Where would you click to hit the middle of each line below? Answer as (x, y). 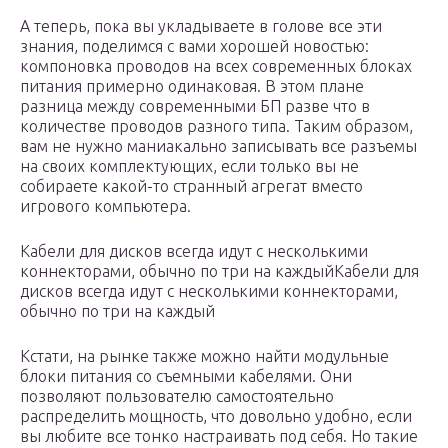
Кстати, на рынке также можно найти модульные (204, 356)
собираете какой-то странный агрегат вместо (191, 186)
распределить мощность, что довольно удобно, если (216, 416)
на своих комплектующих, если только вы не (189, 166)
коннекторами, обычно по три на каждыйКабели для (219, 271)
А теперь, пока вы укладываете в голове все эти (201, 26)
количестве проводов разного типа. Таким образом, (216, 126)
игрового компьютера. (105, 206)
